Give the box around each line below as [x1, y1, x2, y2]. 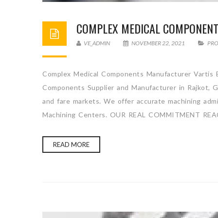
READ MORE [53, 141, 90, 148]
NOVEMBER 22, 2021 [130, 39, 186, 47]
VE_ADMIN [83, 39, 110, 47]
